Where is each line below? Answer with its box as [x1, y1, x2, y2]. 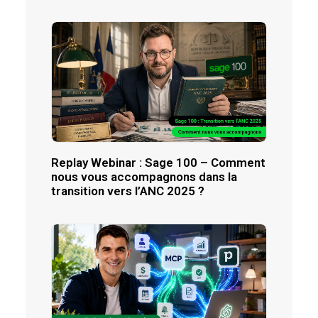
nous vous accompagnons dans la [51, 170, 237, 185]
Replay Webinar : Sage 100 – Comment [51, 155, 265, 170]
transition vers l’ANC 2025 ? [51, 184, 204, 199]
